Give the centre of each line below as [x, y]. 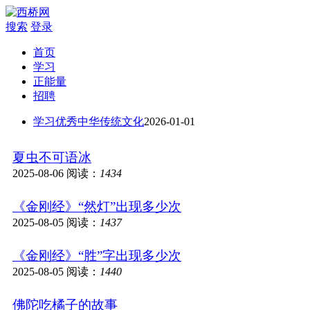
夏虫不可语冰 [52, 157]
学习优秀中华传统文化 [89, 121]
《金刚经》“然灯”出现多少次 [97, 207]
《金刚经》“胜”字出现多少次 [97, 256]
